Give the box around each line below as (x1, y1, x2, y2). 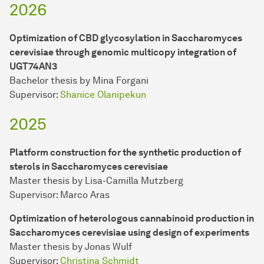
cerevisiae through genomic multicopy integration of (9, 47, 236, 58)
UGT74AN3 (9, 61, 57, 72)
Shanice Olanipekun (60, 89, 146, 101)
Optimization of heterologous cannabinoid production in (9, 213, 254, 225)
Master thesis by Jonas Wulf (9, 241, 132, 253)
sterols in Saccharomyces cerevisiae (9, 161, 168, 173)
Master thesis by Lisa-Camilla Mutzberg (9, 175, 183, 187)
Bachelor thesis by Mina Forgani (9, 75, 148, 87)
